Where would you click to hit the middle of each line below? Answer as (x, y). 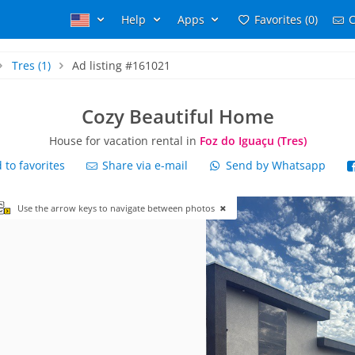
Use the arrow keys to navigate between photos (117, 208)
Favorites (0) (286, 19)
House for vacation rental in (124, 141)
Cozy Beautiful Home (177, 116)
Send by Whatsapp (275, 165)
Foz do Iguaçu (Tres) (253, 141)
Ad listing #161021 (122, 65)
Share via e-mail (144, 165)
